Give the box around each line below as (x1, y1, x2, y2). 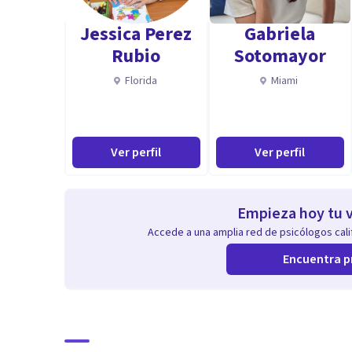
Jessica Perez (80, 20, 192, 48)
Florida (124, 73, 157, 89)
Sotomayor (233, 42, 326, 70)
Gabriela (244, 20, 316, 48)
